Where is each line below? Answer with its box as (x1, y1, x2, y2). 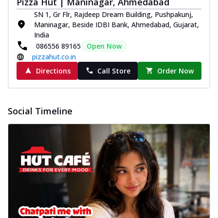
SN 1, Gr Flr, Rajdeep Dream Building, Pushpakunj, (34, 9, 193, 19)
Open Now (87, 41, 122, 51)
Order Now (157, 66, 194, 75)
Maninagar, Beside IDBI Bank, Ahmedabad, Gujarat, (34, 19, 199, 29)
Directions (36, 66, 71, 75)
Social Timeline (8, 105, 73, 117)
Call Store (97, 66, 130, 75)
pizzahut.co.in (32, 52, 76, 61)
